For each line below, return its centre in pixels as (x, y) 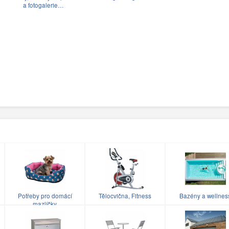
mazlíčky (45, 204)
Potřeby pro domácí (45, 196)
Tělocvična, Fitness (125, 196)
